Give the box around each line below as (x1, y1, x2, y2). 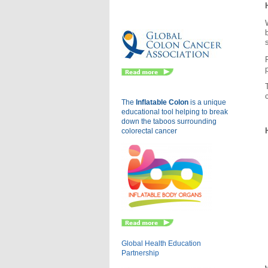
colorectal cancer (121, 127, 178, 135)
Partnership (121, 249, 160, 257)
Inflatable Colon (136, 98, 189, 106)
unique (202, 98, 227, 106)
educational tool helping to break (121, 108, 229, 116)
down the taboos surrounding (121, 117, 217, 126)
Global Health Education (121, 239, 202, 248)
